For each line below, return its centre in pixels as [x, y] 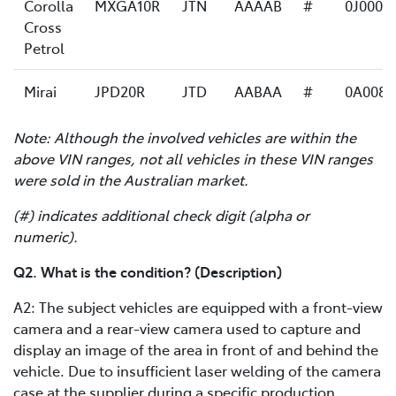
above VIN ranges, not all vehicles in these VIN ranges [193, 158]
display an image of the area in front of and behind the [196, 349]
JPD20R [120, 91]
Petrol [44, 47]
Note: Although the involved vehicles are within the [185, 137]
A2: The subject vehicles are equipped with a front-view [198, 306]
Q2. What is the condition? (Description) [148, 271]
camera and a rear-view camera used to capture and [187, 327]
